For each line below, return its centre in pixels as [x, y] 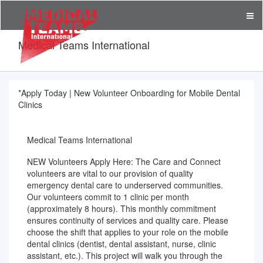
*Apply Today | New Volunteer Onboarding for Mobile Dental [129, 93]
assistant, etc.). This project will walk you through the [125, 255]
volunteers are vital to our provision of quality [110, 173]
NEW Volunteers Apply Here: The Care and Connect [124, 161]
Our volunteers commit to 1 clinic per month [108, 197]
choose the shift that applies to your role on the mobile [128, 232]
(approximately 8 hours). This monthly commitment [122, 208]
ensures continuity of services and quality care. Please [128, 220]
